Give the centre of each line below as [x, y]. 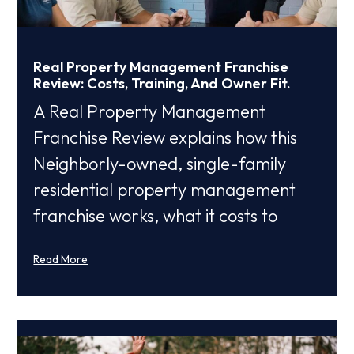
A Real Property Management [150, 112]
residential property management [165, 190]
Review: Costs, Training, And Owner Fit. [162, 84]
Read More [61, 260]
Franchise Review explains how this [166, 138]
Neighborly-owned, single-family [160, 164]
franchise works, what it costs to [156, 216]
